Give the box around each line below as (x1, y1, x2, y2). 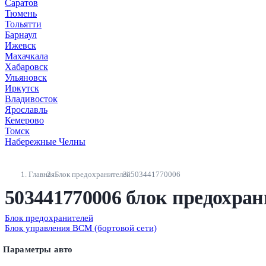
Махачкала (5, 50, 48, 61)
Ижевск (5, 40, 36, 50)
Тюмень (5, 8, 37, 18)
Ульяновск (5, 72, 47, 83)
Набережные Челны (5, 136, 85, 147)
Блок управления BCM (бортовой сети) (5, 223, 157, 233)
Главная (28, 169, 55, 179)
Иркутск (5, 83, 39, 93)
